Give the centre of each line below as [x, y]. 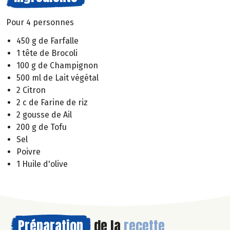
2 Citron [31, 90]
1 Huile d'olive [42, 164]
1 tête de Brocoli [47, 53]
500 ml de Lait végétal [57, 78]
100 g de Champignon [57, 66]
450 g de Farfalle [47, 41]
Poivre [28, 152]
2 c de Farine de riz [52, 103]
